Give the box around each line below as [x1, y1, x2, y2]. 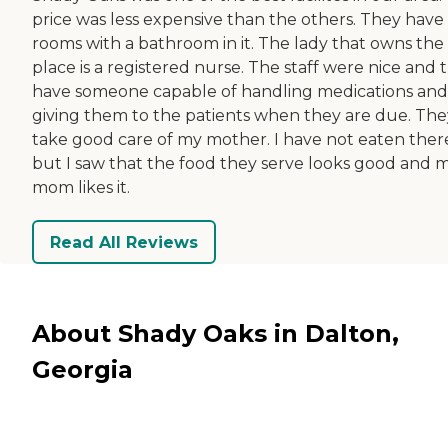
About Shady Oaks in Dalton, [32, 318, 399, 348]
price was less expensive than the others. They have [32, 10, 444, 30]
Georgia [32, 354, 133, 384]
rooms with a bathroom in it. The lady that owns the [32, 34, 444, 54]
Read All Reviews [50, 232, 198, 252]
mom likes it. [32, 178, 130, 198]
